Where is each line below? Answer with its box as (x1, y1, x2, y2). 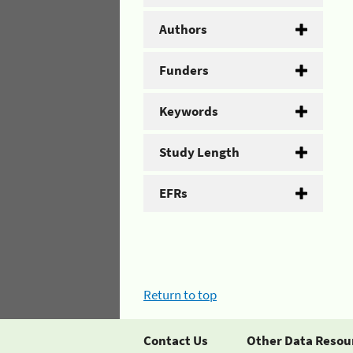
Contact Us (143, 331, 208, 349)
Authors (159, 20, 207, 38)
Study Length (159, 143, 240, 161)
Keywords (159, 102, 218, 120)
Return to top (143, 285, 217, 303)
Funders (159, 61, 209, 79)
